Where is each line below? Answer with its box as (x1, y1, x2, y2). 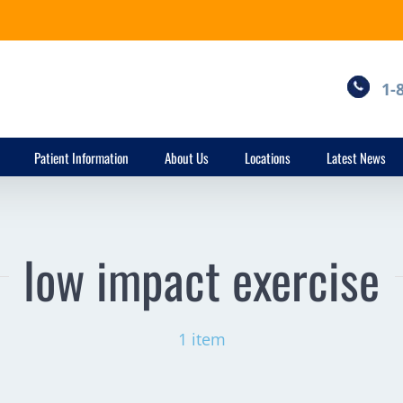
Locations (245, 147, 291, 167)
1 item (177, 328, 226, 350)
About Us (165, 147, 209, 167)
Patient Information (34, 147, 129, 167)
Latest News (327, 147, 386, 167)
